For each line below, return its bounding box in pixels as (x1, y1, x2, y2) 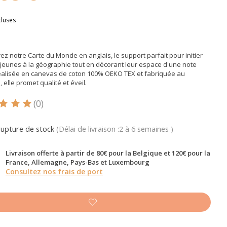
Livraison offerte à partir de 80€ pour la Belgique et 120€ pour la (5, 148, 210, 158)
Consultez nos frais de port (5, 166, 103, 176)
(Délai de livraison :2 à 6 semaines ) (56, 123, 173, 134)
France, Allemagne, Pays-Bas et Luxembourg (5, 157, 149, 167)
